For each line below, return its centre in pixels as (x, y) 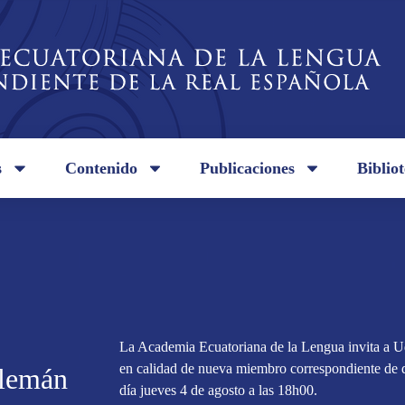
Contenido (101, 168)
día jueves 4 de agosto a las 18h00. (218, 391)
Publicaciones (247, 168)
